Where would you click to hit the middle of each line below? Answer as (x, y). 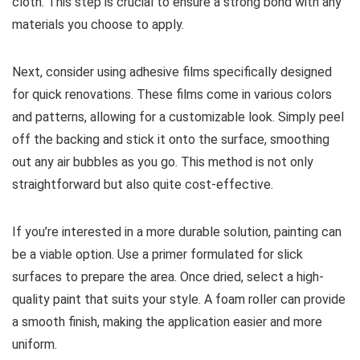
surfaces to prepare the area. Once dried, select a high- (168, 276)
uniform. (35, 344)
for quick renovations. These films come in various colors (172, 94)
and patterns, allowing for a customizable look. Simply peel (178, 117)
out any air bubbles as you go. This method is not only (163, 162)
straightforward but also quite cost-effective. (143, 184)
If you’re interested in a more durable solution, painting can (177, 231)
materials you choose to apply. (98, 24)
